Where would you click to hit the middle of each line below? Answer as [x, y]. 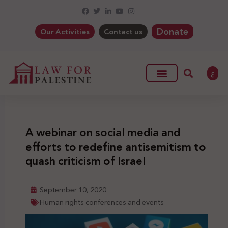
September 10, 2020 [73, 190]
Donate [172, 32]
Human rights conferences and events [102, 202]
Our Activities [65, 32]
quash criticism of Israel [85, 162]
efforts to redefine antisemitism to [116, 147]
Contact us [123, 32]
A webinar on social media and [103, 133]
